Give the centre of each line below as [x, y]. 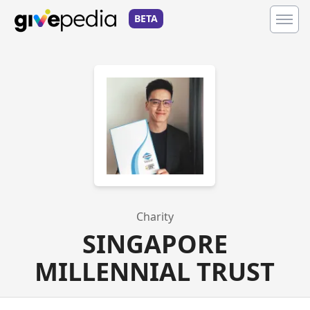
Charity [155, 217]
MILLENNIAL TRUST [155, 272]
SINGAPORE [155, 244]
